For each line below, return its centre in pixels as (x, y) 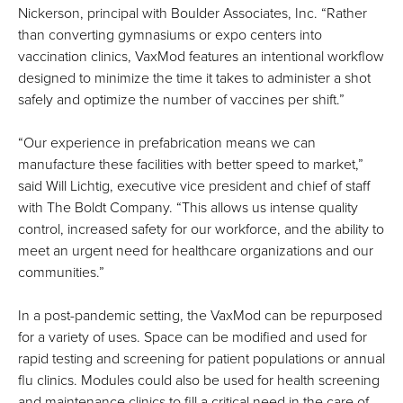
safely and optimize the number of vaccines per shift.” (181, 100)
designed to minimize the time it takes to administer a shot (194, 79)
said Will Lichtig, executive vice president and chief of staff (194, 187)
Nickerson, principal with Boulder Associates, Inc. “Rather (193, 14)
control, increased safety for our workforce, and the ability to (201, 230)
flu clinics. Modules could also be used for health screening (199, 381)
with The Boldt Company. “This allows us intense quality (188, 208)
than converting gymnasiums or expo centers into (170, 36)
